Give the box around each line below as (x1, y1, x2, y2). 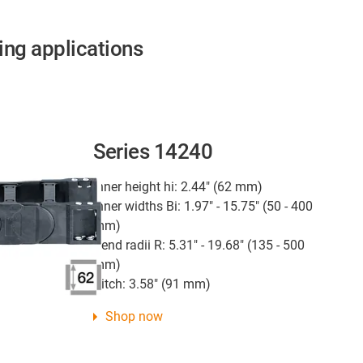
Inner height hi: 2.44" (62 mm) (92, 179, 263, 194)
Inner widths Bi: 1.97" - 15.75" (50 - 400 (92, 199, 313, 214)
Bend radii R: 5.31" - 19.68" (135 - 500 (92, 237, 305, 253)
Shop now (105, 309, 163, 324)
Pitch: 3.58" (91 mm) (92, 276, 211, 292)
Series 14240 (92, 139, 213, 164)
